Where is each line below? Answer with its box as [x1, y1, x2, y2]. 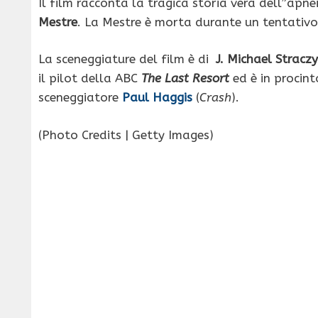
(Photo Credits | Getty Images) [38, 127, 214, 142]
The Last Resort [141, 71, 229, 86]
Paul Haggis [122, 90, 192, 105]
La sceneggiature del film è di [38, 52, 216, 67]
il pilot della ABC [38, 71, 141, 86]
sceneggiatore [38, 90, 122, 105]
